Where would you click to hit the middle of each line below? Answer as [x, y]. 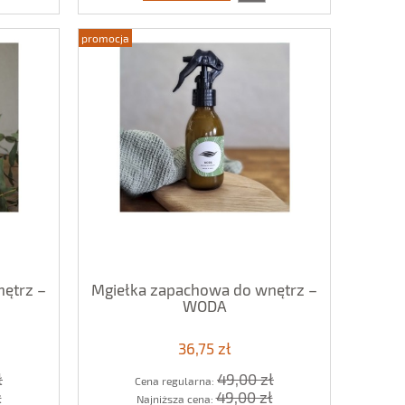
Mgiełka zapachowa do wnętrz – [204, 289]
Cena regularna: [176, 380]
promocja [105, 38]
